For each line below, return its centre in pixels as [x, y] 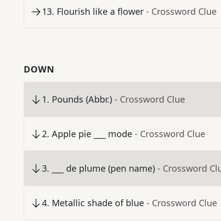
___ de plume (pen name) [103, 168]
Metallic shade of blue [98, 203]
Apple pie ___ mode [92, 134]
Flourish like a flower [100, 12]
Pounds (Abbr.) [82, 99]
